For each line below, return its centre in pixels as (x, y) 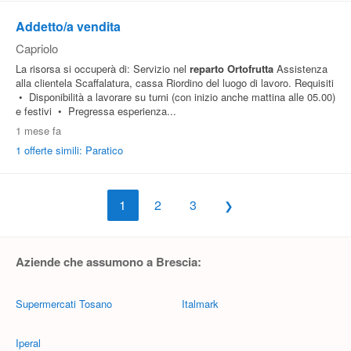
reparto (207, 69)
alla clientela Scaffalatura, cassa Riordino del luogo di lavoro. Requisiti (175, 83)
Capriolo (37, 48)
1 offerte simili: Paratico (69, 150)
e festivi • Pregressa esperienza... (96, 111)
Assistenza (300, 69)
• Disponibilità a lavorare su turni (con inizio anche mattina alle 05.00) (175, 97)
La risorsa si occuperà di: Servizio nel (103, 69)
